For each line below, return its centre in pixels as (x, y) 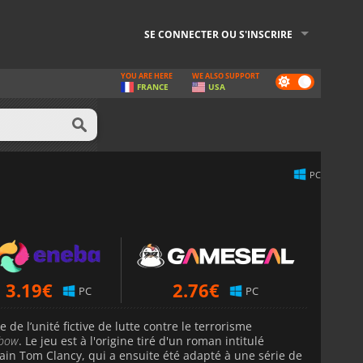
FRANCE (153, 87)
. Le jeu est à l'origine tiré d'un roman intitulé (141, 340)
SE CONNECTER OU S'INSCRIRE (218, 34)
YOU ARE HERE (147, 76)
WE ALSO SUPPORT (226, 76)
